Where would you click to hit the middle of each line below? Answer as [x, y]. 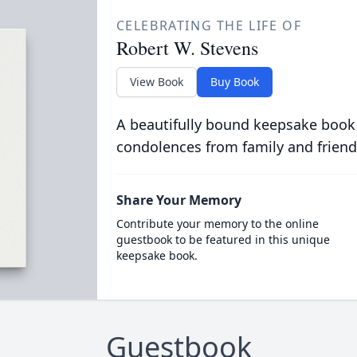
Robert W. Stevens [187, 48]
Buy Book [234, 82]
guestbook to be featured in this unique [223, 239]
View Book [156, 82]
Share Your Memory [178, 200]
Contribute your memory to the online [217, 224]
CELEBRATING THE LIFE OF [209, 25]
